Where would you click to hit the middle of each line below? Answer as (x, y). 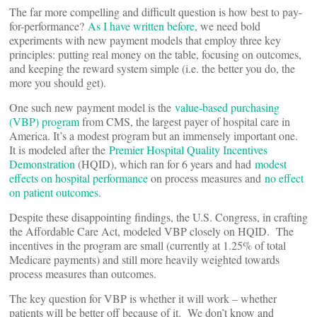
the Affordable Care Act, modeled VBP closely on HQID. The (151, 231)
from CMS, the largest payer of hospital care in (185, 121)
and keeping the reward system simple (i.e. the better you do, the (152, 68)
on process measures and (206, 178)
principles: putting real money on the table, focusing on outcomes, (155, 54)
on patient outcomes (54, 192)
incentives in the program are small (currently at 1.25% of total (148, 245)
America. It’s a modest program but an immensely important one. (155, 136)
